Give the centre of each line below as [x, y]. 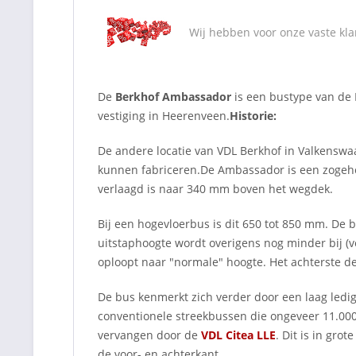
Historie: [253, 116]
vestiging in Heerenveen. [164, 116]
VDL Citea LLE [238, 335]
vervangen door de [149, 335]
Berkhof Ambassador [173, 97]
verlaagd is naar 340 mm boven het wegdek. [215, 189]
